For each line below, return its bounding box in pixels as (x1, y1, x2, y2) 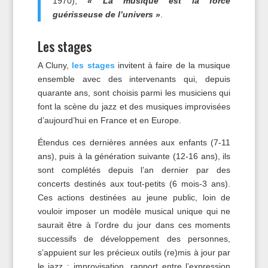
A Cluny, (37, 60, 72, 70)
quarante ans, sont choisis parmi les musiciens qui (37, 88, 231, 98)
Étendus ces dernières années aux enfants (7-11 (37, 138, 231, 147)
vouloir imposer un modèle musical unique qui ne (37, 206, 231, 216)
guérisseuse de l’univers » (52, 10, 160, 19)
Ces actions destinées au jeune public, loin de (37, 193, 231, 202)
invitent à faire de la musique (114, 60, 231, 70)
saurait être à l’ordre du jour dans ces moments (37, 220, 231, 230)
